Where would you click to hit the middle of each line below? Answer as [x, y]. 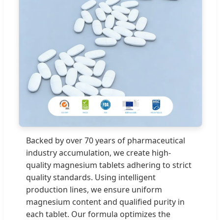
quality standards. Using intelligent [91, 177]
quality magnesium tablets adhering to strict [109, 165]
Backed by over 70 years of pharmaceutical [106, 140]
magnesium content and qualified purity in [105, 202]
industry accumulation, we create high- [98, 152]
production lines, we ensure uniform [94, 189]
